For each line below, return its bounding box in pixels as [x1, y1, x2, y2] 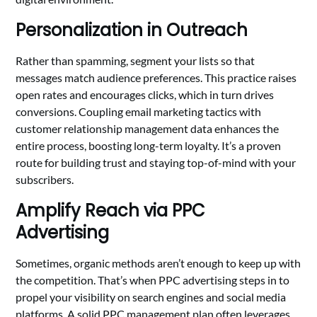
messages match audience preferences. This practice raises [16, 71, 297, 85]
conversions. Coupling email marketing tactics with [16, 105, 262, 119]
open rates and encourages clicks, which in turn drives [16, 88, 275, 102]
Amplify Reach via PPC [16, 199, 206, 223]
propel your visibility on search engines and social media [16, 290, 287, 304]
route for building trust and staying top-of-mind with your [16, 156, 296, 170]
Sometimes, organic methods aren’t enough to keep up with [16, 256, 301, 270]
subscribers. [16, 173, 74, 187]
